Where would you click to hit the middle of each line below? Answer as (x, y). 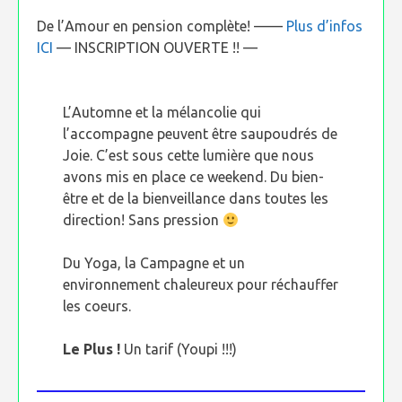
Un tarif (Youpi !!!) (181, 349)
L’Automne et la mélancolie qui (162, 112)
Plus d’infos (324, 26)
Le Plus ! (94, 349)
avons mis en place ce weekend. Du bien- (194, 177)
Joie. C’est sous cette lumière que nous (189, 155)
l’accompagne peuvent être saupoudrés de (201, 134)
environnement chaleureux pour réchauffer (201, 284)
